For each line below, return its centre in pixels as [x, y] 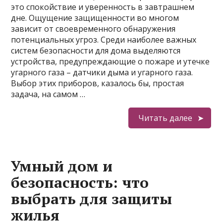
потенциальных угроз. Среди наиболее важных [104, 40]
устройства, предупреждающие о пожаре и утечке [111, 61]
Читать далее [165, 118]
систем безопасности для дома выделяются [96, 51]
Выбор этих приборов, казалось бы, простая [98, 83]
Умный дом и [62, 166]
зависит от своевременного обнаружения [93, 29]
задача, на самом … [48, 94]
